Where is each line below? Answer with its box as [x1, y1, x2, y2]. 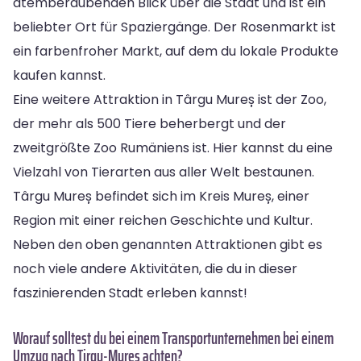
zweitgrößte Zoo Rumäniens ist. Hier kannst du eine [13, 138, 333, 157]
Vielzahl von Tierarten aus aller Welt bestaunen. [13, 162, 314, 181]
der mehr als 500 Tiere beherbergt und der [13, 114, 286, 133]
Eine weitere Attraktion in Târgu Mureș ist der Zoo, [13, 89, 326, 109]
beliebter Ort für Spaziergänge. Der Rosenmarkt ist [13, 17, 336, 36]
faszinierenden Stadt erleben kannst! [13, 283, 247, 302]
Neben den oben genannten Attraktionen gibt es [13, 234, 322, 254]
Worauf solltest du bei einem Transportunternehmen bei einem [13, 324, 334, 351]
